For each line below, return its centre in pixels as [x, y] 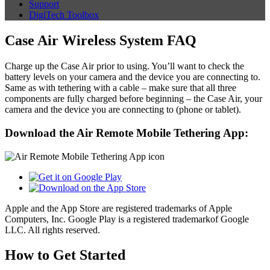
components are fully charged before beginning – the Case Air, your [133, 99]
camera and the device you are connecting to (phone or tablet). [123, 110]
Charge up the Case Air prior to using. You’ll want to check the [124, 66]
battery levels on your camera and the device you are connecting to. [133, 77]
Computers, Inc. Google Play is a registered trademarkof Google [127, 219]
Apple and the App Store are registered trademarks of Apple [118, 208]
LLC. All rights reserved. [52, 230]
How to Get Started [65, 255]
